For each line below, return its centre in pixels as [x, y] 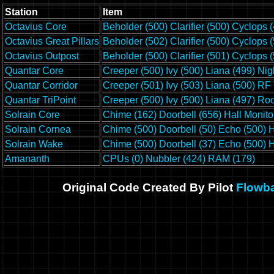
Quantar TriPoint [40, 100]
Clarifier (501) [200, 56]
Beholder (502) [135, 42]
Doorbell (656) [190, 115]
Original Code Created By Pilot [149, 187]
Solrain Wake [34, 144]
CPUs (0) [123, 159]
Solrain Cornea [38, 130]
